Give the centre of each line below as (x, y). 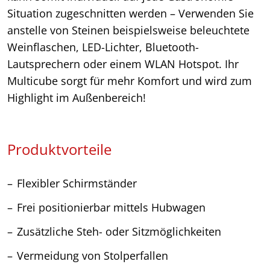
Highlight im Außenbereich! (77, 98)
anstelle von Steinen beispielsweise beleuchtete (128, 30)
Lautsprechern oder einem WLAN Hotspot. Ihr (123, 64)
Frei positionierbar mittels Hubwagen (111, 208)
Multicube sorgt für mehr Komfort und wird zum (130, 81)
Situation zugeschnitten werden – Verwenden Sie (130, 14)
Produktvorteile (59, 149)
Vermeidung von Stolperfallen (93, 256)
